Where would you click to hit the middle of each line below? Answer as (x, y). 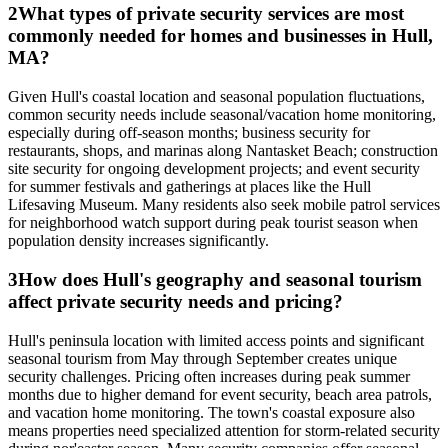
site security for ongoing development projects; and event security (214, 169)
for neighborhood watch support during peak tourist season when (213, 223)
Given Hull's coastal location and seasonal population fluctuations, (216, 97)
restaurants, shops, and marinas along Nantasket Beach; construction (223, 151)
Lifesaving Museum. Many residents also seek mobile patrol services (224, 205)
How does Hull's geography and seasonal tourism (220, 279)
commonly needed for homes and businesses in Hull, (220, 36)
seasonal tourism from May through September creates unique (202, 358)
